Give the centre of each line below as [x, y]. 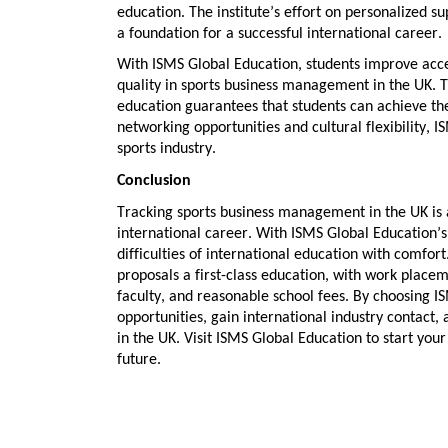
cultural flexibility [369, 128]
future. [139, 359]
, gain [223, 317]
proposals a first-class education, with [241, 275]
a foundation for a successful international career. [279, 33]
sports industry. [166, 149]
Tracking [147, 212]
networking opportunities [198, 128]
